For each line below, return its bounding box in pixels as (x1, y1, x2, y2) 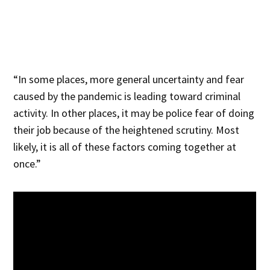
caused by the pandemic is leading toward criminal (13, 89, 241, 103)
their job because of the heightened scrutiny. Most (13, 122, 240, 137)
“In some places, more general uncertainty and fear (13, 72, 245, 86)
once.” (13, 156, 44, 171)
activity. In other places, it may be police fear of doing (13, 105, 255, 120)
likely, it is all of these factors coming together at (13, 139, 237, 154)
